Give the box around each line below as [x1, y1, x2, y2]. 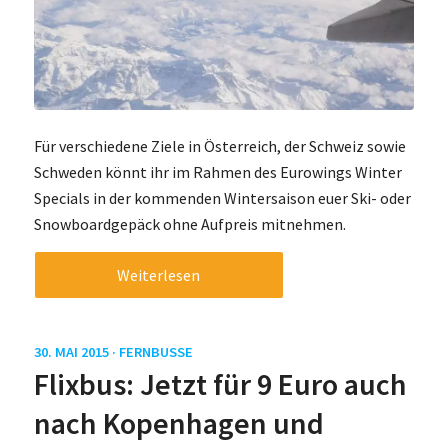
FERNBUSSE [118, 342, 193, 361]
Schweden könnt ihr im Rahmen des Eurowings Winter [33, 162, 402, 183]
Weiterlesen [117, 264, 201, 285]
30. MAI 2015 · [33, 342, 119, 361]
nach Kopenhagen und [33, 403, 324, 442]
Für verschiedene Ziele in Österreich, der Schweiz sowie [33, 136, 406, 157]
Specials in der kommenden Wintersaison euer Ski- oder [33, 188, 411, 209]
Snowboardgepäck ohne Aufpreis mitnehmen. [33, 214, 346, 235]
